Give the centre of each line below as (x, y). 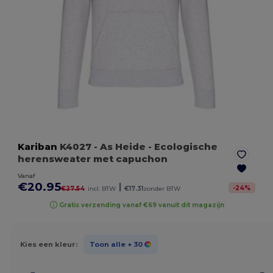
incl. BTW (102, 189)
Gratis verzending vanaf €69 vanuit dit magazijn (142, 205)
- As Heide (120, 147)
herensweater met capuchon (93, 159)
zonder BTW (162, 189)
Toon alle (107, 244)
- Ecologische (182, 147)
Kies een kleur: (48, 244)
